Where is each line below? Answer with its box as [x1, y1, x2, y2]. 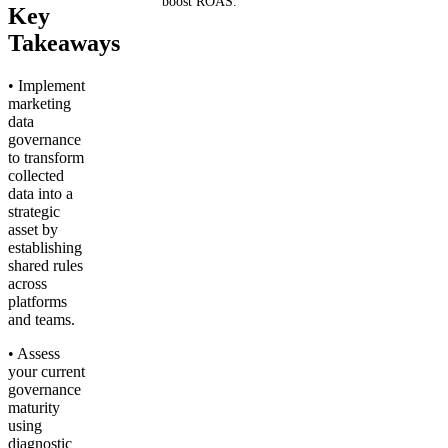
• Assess [8, 345, 60, 363]
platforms [8, 293, 67, 311]
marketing [8, 95, 71, 113]
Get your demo [244, 39, 336, 55]
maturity [8, 399, 60, 417]
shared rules [8, 257, 83, 275]
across [8, 275, 47, 293]
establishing [8, 239, 82, 257]
